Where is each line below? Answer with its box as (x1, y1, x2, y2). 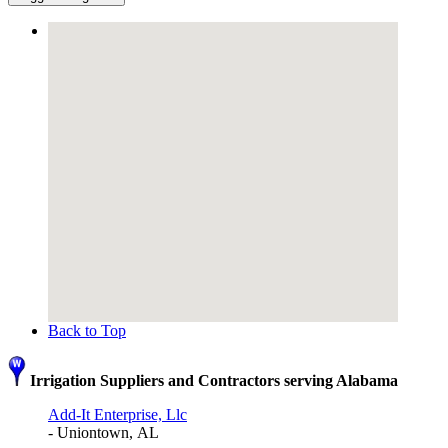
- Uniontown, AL (48, 424, 159, 442)
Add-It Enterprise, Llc (48, 406, 187, 424)
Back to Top (48, 322, 126, 340)
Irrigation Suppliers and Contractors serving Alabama (26, 372, 398, 390)
